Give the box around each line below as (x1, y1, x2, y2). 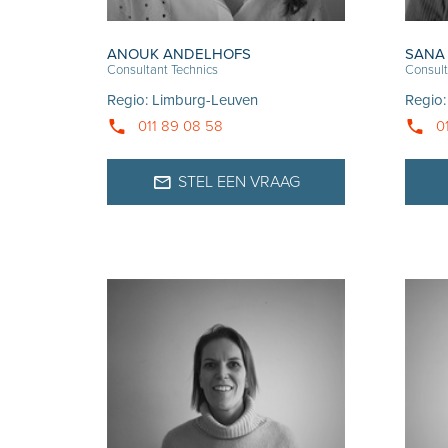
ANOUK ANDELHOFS (107, 45, 252, 64)
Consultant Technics (107, 62, 219, 79)
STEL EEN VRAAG (177, 172, 300, 193)
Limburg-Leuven (152, 91, 259, 110)
